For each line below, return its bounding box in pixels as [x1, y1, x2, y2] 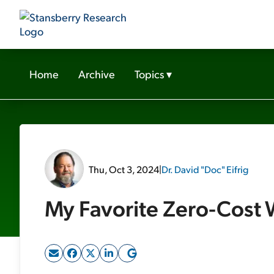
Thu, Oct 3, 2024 [89, 162, 159, 176]
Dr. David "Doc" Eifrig [161, 162, 248, 176]
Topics [135, 67, 164, 81]
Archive [78, 67, 115, 81]
